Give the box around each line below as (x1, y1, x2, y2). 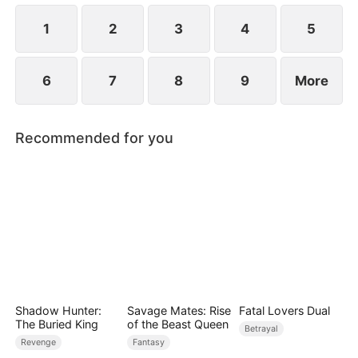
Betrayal (244, 324, 278, 335)
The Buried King (15, 317, 99, 332)
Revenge (21, 337, 57, 348)
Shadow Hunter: (15, 304, 102, 318)
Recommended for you (15, 129, 174, 147)
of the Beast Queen (126, 317, 229, 332)
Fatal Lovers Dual (238, 304, 330, 318)
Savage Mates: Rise (126, 304, 231, 318)
